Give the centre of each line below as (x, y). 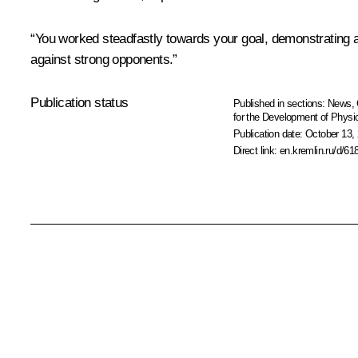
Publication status (80, 102)
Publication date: (269, 133)
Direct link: (257, 150)
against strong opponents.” (104, 59)
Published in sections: (280, 103)
